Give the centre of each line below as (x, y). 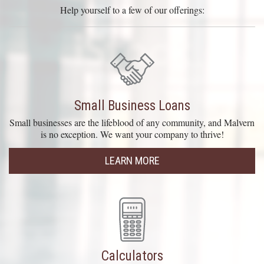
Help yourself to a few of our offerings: (132, 9)
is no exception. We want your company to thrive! (132, 134)
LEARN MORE (132, 160)
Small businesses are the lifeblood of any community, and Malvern (132, 122)
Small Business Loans (132, 105)
